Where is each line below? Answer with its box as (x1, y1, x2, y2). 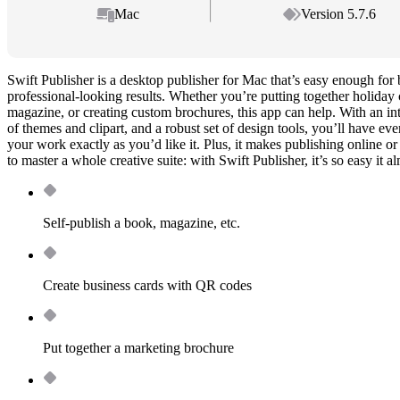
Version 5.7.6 (301, 6, 377, 22)
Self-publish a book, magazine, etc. (43, 215, 240, 231)
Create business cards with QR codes (43, 278, 252, 294)
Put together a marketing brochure (43, 340, 234, 356)
